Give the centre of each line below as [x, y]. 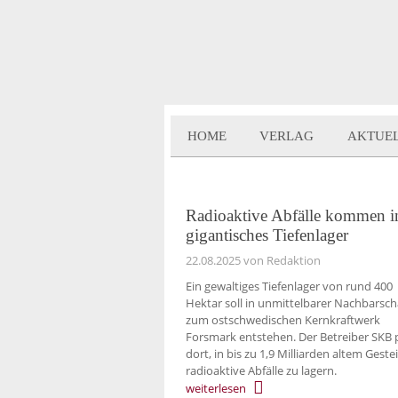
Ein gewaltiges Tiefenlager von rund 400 [289, 286]
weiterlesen [216, 388]
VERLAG [287, 136]
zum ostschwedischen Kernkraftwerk [283, 319]
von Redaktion [281, 260]
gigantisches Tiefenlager [267, 235]
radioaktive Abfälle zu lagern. [261, 370]
